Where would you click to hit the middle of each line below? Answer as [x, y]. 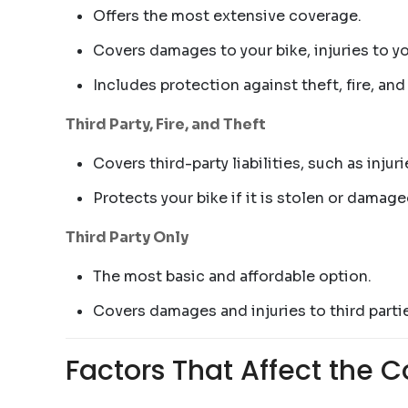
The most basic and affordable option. [232, 276]
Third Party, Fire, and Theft [166, 124]
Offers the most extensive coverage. [227, 16]
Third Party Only [127, 237]
